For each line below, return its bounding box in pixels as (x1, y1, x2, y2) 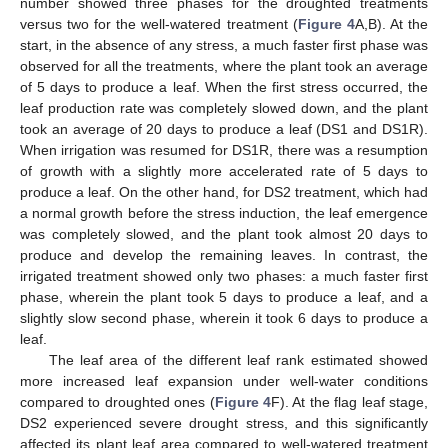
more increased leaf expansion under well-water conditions (20, 372, 428, 389)
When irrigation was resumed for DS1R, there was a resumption (20, 141, 428, 158)
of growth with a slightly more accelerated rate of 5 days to (20, 162, 428, 179)
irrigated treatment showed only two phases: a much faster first (20, 267, 428, 284)
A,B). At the (354, 15, 429, 32)
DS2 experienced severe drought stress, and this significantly (20, 414, 428, 431)
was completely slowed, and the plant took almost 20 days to (20, 225, 428, 242)
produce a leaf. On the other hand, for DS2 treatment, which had (20, 183, 428, 200)
